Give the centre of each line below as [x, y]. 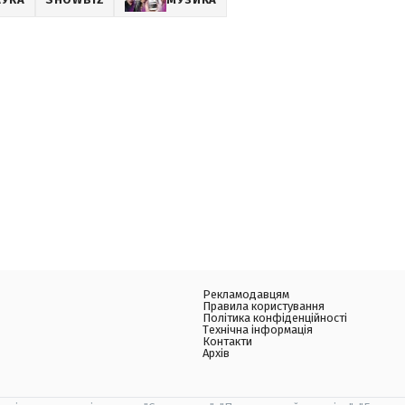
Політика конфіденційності [275, 318]
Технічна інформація [258, 330]
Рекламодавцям [246, 294]
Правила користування [264, 306]
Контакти [227, 341]
